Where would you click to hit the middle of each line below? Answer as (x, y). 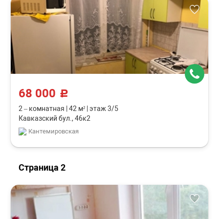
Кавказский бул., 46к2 (55, 118)
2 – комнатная (43, 109)
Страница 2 (42, 167)
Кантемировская (54, 131)
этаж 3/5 (103, 109)
